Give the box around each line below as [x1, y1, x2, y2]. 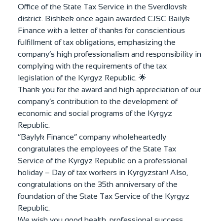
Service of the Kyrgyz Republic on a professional [18, 156, 187, 165]
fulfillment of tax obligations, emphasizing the [18, 37, 176, 46]
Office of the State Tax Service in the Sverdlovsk [18, 2, 187, 11]
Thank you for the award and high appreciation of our [18, 85, 201, 94]
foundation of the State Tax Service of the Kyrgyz [18, 191, 189, 200]
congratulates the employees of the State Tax [18, 144, 176, 153]
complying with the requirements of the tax [18, 61, 167, 70]
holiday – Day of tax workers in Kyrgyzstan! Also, [18, 168, 188, 177]
